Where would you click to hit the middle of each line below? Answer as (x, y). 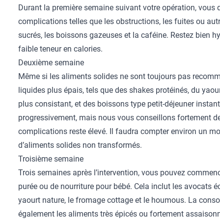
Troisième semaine (51, 159)
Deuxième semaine (51, 63)
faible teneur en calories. (61, 49)
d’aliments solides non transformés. (80, 145)
